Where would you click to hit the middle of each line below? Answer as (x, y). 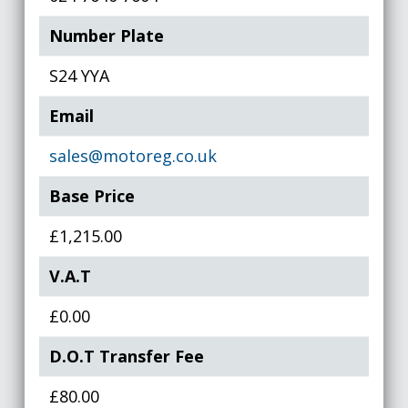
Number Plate (107, 36)
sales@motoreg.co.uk (133, 156)
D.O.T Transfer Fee (127, 356)
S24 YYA (80, 76)
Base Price (92, 196)
